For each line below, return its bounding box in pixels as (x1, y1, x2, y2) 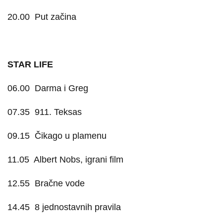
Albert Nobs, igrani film (34, 155, 123, 165)
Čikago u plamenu (35, 131, 107, 141)
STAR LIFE (7, 59, 53, 69)
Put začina (35, 12, 76, 22)
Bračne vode (35, 178, 85, 188)
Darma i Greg (35, 83, 88, 93)
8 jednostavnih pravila (35, 202, 121, 212)
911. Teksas (35, 107, 82, 117)
